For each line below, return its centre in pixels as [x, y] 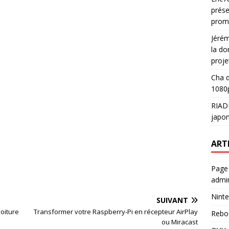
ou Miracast [180, 222]
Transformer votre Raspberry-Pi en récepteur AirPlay [116, 212]
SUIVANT [173, 200]
